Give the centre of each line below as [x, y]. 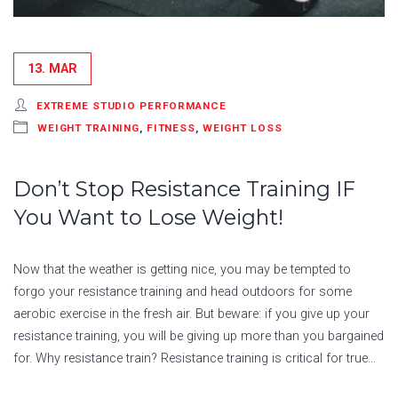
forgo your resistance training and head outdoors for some [183, 291]
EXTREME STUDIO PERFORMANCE [131, 105]
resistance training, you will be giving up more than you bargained [199, 336]
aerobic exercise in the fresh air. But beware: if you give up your [191, 314]
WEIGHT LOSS [242, 127]
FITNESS [171, 127]
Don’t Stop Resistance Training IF [184, 188]
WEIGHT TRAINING [88, 127]
